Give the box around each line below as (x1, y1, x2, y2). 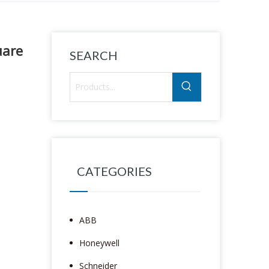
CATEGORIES (77, 163, 152, 178)
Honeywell (79, 237, 119, 249)
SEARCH (70, 47, 118, 62)
